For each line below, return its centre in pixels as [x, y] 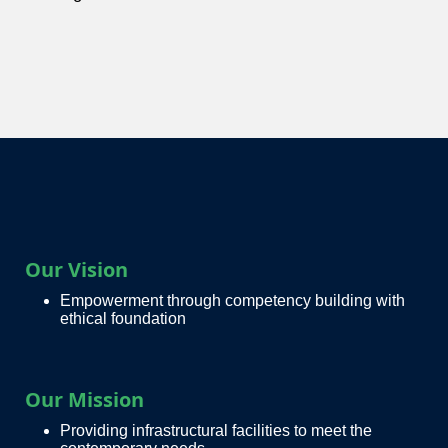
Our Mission [84, 400]
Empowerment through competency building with [232, 301]
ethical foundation [123, 319]
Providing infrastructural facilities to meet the [216, 431]
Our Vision [76, 270]
